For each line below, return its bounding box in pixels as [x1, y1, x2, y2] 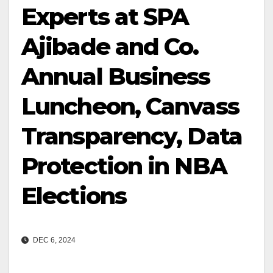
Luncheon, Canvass [21, 92, 239, 121]
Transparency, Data [21, 122, 242, 151]
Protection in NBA [21, 152, 227, 180]
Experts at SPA [21, 2, 189, 31]
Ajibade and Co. [21, 32, 199, 61]
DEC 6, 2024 [31, 236, 76, 245]
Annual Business [21, 62, 210, 91]
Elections [21, 182, 126, 210]
